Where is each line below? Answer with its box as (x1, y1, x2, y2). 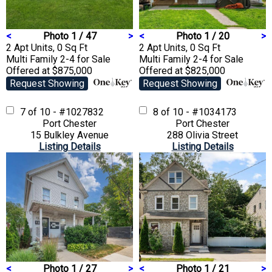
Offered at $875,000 (6, 64, 92, 76)
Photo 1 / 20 (175, 30, 229, 42)
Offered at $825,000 (139, 64, 225, 76)
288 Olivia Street (167, 129, 238, 141)
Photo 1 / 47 (42, 30, 97, 42)
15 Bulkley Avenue (30, 129, 109, 141)
